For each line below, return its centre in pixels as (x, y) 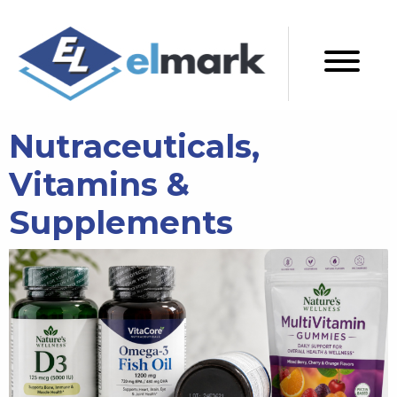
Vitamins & (99, 184)
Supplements (121, 222)
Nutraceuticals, (134, 146)
